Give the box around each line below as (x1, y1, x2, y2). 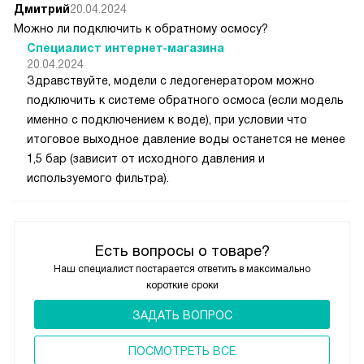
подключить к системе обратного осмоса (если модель (27, 93, 344, 106)
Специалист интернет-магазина (27, 41, 224, 54)
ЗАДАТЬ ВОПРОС (132, 308, 232, 322)
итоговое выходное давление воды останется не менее (27, 132, 345, 145)
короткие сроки (145, 279, 219, 291)
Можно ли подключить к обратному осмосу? (14, 21, 268, 35)
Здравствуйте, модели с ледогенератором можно (27, 73, 314, 87)
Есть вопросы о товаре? (94, 242, 270, 259)
